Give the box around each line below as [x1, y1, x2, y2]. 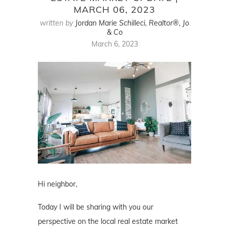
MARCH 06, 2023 [74, 3, 155, 15]
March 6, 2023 [91, 39, 138, 49]
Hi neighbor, [38, 179, 77, 189]
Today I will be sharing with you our [38, 202, 153, 212]
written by [40, 18, 75, 28]
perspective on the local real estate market [38, 217, 178, 226]
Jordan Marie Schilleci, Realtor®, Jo [75, 18, 189, 28]
